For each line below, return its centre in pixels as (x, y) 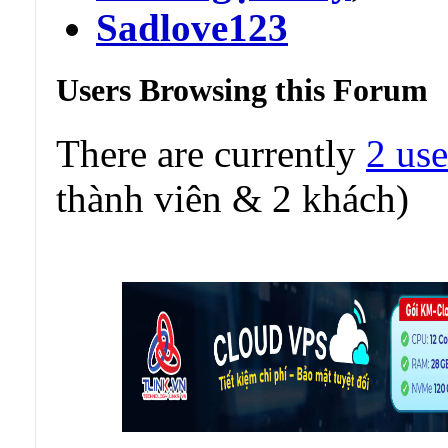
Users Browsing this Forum (242, 90)
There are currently (211, 154)
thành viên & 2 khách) (232, 199)
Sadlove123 (192, 28)
